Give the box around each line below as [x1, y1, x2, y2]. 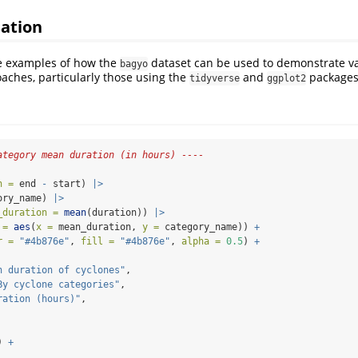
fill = [81, 235, 114, 247]
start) [47, 177, 92, 189]
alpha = [181, 235, 221, 247]
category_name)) [159, 221, 254, 233]
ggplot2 [267, 73, 306, 84]
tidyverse [189, 73, 240, 84]
